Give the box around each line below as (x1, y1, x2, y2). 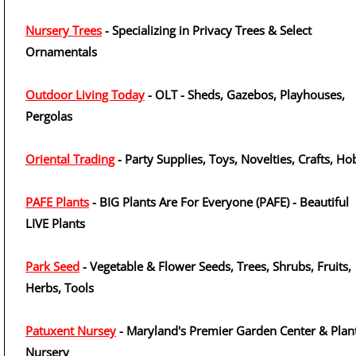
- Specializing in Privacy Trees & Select (102, 22, 311, 38)
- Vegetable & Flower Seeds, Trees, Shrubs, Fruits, (79, 258, 351, 274)
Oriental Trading (25, 151, 114, 167)
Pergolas (25, 108, 72, 124)
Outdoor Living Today (25, 87, 145, 103)
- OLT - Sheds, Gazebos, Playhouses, (145, 87, 345, 103)
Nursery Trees (25, 22, 102, 38)
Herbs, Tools (25, 280, 94, 296)
